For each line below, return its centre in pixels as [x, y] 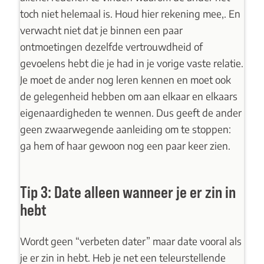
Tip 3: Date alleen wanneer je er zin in [128, 192]
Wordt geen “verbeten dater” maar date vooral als [131, 241]
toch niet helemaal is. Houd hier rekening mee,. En [130, 13]
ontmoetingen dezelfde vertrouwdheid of [111, 46]
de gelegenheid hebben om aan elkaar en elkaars [128, 96]
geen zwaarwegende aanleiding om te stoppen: [125, 129]
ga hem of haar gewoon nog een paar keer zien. [125, 145]
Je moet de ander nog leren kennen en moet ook [125, 79]
